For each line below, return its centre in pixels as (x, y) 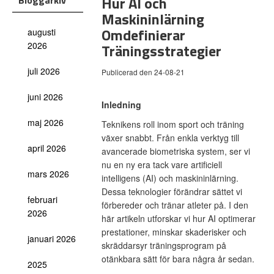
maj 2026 (46, 122)
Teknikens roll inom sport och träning (172, 124)
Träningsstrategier (161, 51)
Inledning (121, 105)
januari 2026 (52, 239)
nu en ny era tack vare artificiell (161, 165)
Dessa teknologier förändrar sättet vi (172, 191)
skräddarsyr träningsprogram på (164, 245)
